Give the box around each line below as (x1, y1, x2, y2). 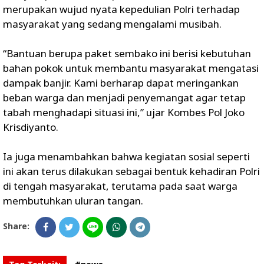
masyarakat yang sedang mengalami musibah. (3, 16, 222, 31)
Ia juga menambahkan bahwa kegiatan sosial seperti (3, 149, 250, 163)
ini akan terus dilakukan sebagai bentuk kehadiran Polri (3, 164, 260, 178)
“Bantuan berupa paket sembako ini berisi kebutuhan (3, 46, 251, 60)
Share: (3, 220, 29, 232)
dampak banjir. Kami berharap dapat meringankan (3, 75, 239, 90)
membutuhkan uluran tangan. (3, 193, 143, 207)
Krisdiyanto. (3, 120, 58, 134)
